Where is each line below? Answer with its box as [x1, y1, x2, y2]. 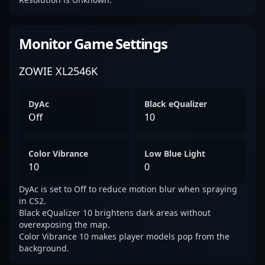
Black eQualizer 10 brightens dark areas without [19, 207, 211, 218]
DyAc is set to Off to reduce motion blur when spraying [19, 183, 237, 195]
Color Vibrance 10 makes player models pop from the [19, 231, 230, 242]
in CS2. [19, 195, 46, 206]
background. [19, 243, 69, 254]
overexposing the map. [19, 219, 110, 230]
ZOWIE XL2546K [19, 64, 98, 78]
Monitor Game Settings [19, 34, 167, 53]
